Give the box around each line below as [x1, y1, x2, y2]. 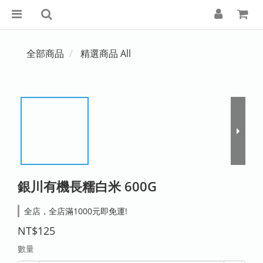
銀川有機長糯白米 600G [18, 177, 157, 195]
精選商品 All [80, 47, 131, 60]
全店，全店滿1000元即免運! [24, 205, 127, 217]
